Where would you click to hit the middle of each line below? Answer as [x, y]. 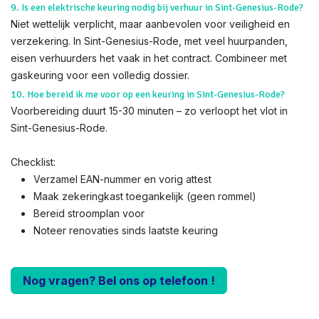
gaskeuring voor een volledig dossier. [100, 75]
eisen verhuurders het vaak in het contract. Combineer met [149, 58]
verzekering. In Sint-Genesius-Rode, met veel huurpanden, [149, 41]
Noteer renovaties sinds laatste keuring [126, 230]
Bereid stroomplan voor [89, 213]
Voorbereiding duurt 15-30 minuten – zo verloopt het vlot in [149, 111]
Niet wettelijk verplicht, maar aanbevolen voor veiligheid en [150, 24]
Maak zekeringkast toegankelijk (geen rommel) [145, 196]
